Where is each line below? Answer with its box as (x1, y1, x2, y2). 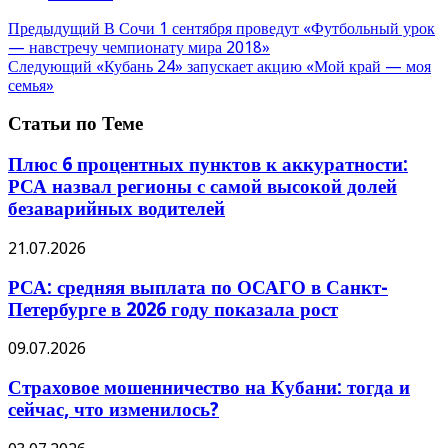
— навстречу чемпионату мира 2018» (8, 37, 270, 57)
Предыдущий (8, 18, 100, 38)
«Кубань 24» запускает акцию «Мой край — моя (92, 56, 431, 76)
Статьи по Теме (8, 113, 143, 135)
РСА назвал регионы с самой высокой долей (8, 176, 397, 198)
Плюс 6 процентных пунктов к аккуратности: (8, 154, 408, 176)
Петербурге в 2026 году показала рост (8, 298, 338, 320)
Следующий (8, 56, 92, 76)
